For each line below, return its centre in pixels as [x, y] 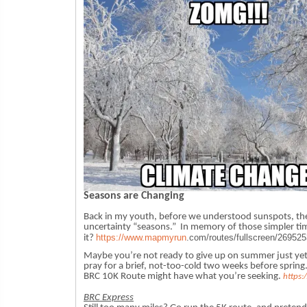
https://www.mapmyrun [142, 237]
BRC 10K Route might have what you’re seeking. [184, 276]
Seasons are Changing [134, 196]
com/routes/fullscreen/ [234, 237]
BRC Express [109, 297]
